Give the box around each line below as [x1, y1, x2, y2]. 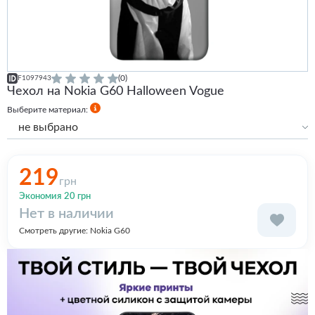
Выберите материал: [7, 105, 90, 114]
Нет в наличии [19, 206, 114, 221]
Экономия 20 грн [19, 191, 91, 201]
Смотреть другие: [19, 226, 90, 235]
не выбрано [18, 121, 78, 133]
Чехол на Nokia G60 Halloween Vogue [7, 85, 224, 98]
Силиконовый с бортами [32, 162, 129, 171]
